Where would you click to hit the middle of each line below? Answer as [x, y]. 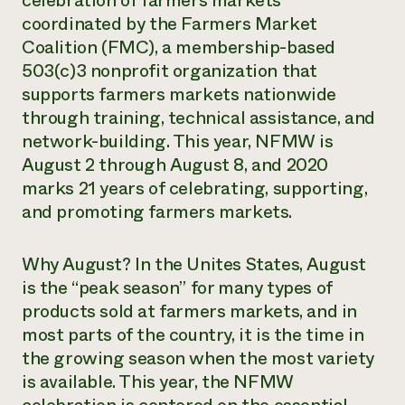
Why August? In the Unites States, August [194, 264]
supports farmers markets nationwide [179, 94]
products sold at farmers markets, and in [190, 311]
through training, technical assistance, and [198, 118]
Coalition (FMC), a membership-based [179, 47]
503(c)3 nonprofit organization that [170, 71]
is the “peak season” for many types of [177, 288]
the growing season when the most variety [198, 358]
